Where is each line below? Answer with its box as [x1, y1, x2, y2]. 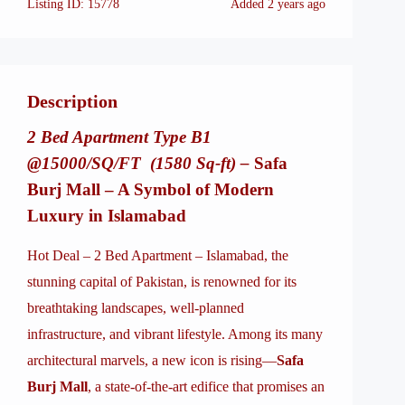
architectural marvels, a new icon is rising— [27, 353, 277, 368]
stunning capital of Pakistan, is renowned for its [27, 274, 297, 289]
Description [27, 91, 118, 111]
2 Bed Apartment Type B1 [27, 127, 212, 146]
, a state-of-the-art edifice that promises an [88, 379, 325, 394]
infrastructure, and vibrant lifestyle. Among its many [27, 326, 323, 342]
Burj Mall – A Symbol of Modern [27, 180, 274, 199]
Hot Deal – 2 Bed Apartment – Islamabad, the [27, 248, 288, 263]
